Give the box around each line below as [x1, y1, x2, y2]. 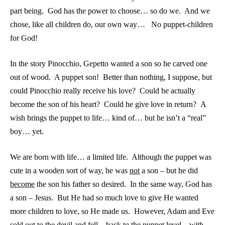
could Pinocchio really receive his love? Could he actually [10, 86, 195, 95]
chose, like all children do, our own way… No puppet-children [10, 20, 213, 29]
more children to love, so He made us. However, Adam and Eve [10, 207, 214, 215]
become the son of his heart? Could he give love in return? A [10, 100, 206, 108]
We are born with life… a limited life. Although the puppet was [10, 153, 211, 161]
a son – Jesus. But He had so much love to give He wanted [10, 193, 198, 202]
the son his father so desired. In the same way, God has [35, 180, 212, 188]
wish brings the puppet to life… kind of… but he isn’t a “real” [10, 114, 206, 122]
